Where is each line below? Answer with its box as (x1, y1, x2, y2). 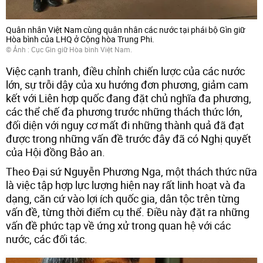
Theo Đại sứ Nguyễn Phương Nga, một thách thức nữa (6, 164, 257, 179)
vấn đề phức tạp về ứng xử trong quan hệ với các (6, 218, 231, 233)
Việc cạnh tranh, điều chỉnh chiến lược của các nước (6, 64, 245, 79)
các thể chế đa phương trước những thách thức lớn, (6, 104, 242, 119)
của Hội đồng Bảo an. (6, 145, 105, 160)
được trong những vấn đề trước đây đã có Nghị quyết (6, 131, 251, 146)
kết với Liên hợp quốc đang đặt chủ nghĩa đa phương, (6, 91, 251, 106)
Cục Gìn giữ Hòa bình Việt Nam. (31, 45, 132, 55)
